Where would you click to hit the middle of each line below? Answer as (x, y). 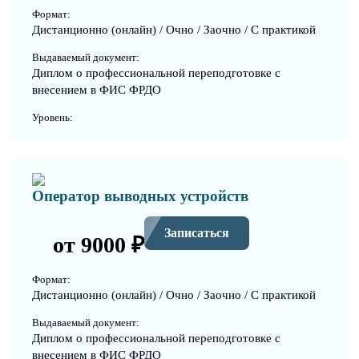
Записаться (197, 233)
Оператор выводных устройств (140, 196)
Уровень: (52, 117)
